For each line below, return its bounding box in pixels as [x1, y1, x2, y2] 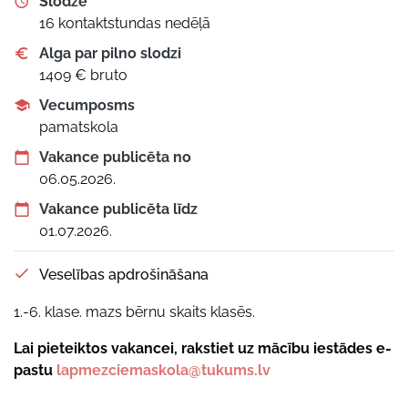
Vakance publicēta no [39, 148, 191, 166]
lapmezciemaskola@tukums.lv [56, 361, 270, 379]
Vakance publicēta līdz [39, 199, 198, 218]
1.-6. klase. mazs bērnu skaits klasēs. [14, 302, 255, 321]
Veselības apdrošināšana [39, 265, 209, 283]
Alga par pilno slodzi [39, 44, 181, 62]
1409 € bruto [39, 66, 127, 84]
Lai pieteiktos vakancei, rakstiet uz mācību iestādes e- [14, 339, 392, 357]
